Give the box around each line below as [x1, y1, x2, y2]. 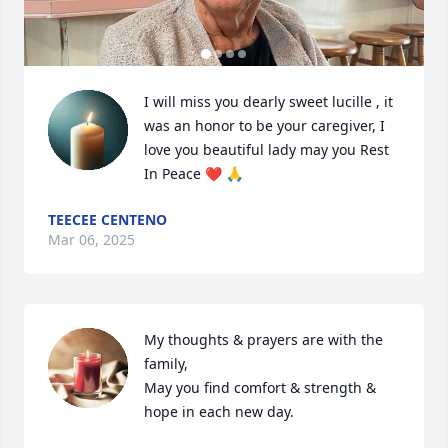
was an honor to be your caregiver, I [144, 116, 385, 135]
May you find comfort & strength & [144, 378, 376, 397]
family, [144, 354, 192, 373]
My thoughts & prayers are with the [144, 330, 383, 349]
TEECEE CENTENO [48, 210, 167, 229]
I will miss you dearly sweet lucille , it [144, 92, 393, 111]
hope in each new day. [144, 402, 294, 421]
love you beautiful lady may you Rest [144, 140, 389, 159]
